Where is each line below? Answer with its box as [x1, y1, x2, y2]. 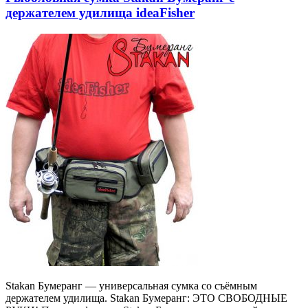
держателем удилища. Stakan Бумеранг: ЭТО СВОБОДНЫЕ [5, 291, 287, 304]
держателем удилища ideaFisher [5, 5, 195, 20]
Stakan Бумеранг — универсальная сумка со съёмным [5, 279, 257, 291]
